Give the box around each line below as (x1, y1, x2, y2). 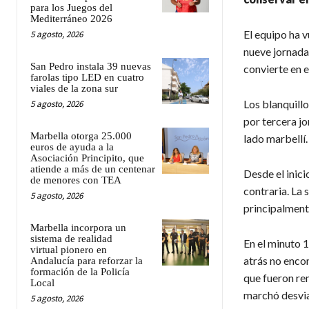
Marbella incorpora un (30, 221, 126, 233)
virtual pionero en (30, 243, 107, 255)
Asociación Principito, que (30, 152, 144, 163)
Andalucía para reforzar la (30, 255, 143, 266)
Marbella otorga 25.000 (30, 130, 132, 141)
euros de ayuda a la (30, 141, 114, 152)
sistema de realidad (30, 232, 112, 244)
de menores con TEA (30, 174, 121, 186)
